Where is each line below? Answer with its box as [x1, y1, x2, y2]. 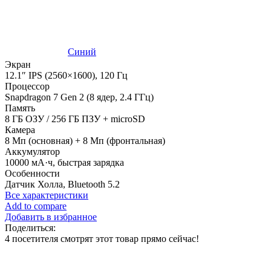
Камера [5, 125, 35, 135]
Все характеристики [5, 190, 88, 201]
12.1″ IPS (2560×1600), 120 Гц [5, 70, 128, 81]
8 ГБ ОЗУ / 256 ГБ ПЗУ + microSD [5, 114, 145, 125]
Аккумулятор [5, 146, 60, 157]
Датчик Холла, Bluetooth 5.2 [5, 179, 120, 190]
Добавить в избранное [5, 212, 97, 223]
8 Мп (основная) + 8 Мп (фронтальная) [5, 135, 165, 146]
